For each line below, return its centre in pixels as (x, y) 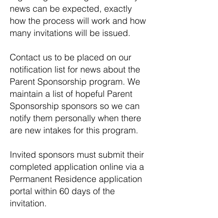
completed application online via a (77, 167)
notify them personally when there (75, 118)
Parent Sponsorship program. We (75, 82)
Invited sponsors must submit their (77, 154)
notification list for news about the (75, 69)
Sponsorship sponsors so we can (75, 106)
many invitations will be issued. (70, 33)
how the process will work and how (78, 21)
